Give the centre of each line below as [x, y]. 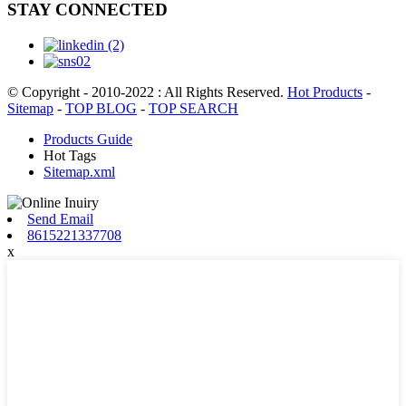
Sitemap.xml [79, 171]
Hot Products [325, 92]
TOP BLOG [101, 108]
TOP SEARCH [193, 108]
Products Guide [88, 139]
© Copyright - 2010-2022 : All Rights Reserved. [147, 92]
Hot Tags [70, 155]
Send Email [60, 218]
